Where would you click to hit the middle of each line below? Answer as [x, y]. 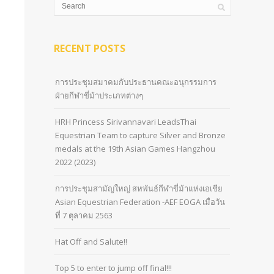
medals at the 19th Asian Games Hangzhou [135, 149]
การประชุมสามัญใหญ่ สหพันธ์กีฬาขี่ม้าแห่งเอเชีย [139, 188]
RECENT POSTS [90, 48]
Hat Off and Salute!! [91, 242]
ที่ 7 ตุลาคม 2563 [84, 215]
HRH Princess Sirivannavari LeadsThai [126, 122]
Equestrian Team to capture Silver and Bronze [140, 135]
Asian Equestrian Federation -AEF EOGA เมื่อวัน [140, 202]
